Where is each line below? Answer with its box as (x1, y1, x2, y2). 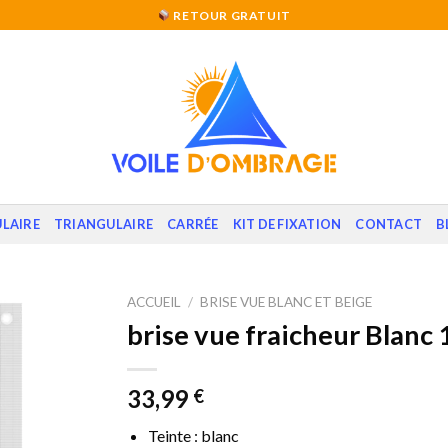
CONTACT (355, 216, 423, 232)
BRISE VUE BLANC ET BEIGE (200, 294, 373, 310)
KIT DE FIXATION (232, 216, 342, 232)
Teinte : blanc (147, 425, 239, 445)
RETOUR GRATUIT (170, 7, 291, 23)
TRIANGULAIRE (53, 216, 154, 232)
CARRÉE (167, 216, 219, 232)
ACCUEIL (127, 294, 181, 310)
